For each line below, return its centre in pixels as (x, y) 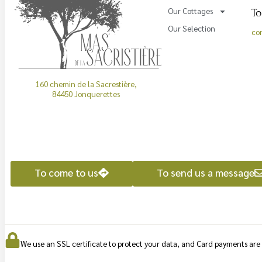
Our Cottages (190, 11)
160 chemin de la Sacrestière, (86, 84)
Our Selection (191, 29)
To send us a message (206, 173)
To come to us (67, 173)
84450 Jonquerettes (86, 94)
